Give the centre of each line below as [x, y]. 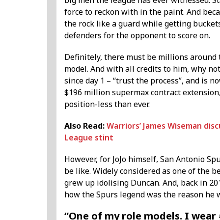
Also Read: [85, 126]
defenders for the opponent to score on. [137, 36]
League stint [89, 138]
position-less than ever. [107, 104]
